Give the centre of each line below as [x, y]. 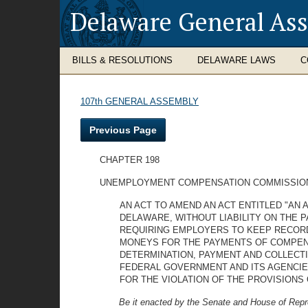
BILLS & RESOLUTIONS [122, 60]
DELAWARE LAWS [236, 60]
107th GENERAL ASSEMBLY [140, 101]
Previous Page [123, 130]
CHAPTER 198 [130, 160]
